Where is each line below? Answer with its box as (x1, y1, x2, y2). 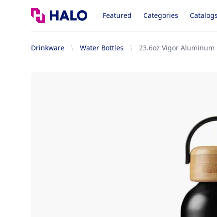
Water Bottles (80, 43, 124, 52)
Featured (103, 11, 132, 20)
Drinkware (31, 43, 64, 52)
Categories (143, 11, 179, 20)
